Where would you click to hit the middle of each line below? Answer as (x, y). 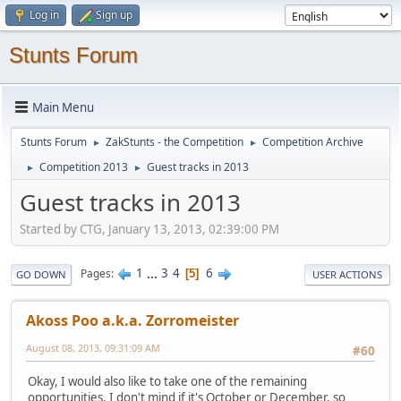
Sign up (114, 15)
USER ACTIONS (347, 274)
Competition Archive (313, 142)
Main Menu (63, 107)
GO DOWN (41, 274)
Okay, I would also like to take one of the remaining (167, 381)
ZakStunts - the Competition (175, 142)
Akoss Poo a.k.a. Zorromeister (132, 320)
